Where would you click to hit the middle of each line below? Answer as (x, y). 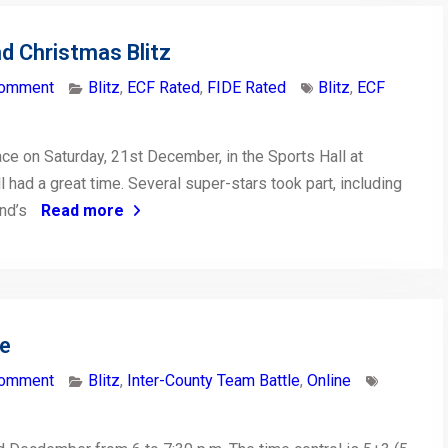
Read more (82, 211)
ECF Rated (163, 88)
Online (329, 381)
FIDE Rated (246, 88)
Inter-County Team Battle (213, 381)
